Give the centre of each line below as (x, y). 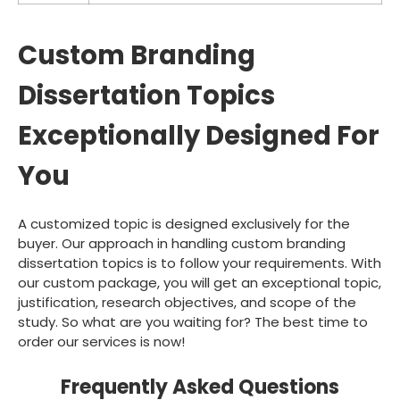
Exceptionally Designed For (199, 135)
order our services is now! (101, 341)
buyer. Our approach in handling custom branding (182, 243)
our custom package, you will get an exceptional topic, (200, 282)
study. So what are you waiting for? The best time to (193, 321)
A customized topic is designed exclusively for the (184, 223)
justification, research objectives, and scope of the (187, 302)
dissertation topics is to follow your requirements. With (200, 262)
